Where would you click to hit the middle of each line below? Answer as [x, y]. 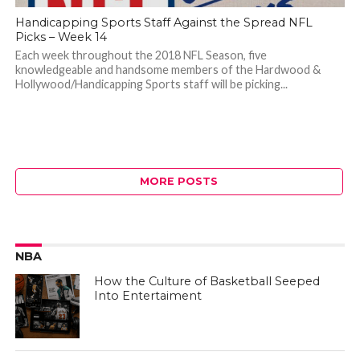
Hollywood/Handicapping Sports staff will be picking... [151, 84]
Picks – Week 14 [61, 37]
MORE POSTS [179, 181]
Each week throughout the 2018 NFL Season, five [141, 55]
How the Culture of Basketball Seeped [207, 281]
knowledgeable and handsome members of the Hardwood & [168, 70]
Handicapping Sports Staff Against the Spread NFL [164, 22]
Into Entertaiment [148, 296]
